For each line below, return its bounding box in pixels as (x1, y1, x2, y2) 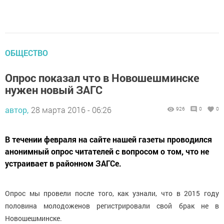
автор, (5, 104, 28, 115)
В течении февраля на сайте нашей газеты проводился (5, 134, 212, 145)
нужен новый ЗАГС (5, 82, 102, 97)
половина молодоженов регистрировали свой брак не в (5, 201, 219, 211)
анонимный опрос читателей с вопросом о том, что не (5, 146, 209, 157)
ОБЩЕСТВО (5, 47, 48, 58)
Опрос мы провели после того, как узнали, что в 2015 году (5, 188, 219, 198)
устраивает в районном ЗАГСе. (5, 158, 121, 169)
